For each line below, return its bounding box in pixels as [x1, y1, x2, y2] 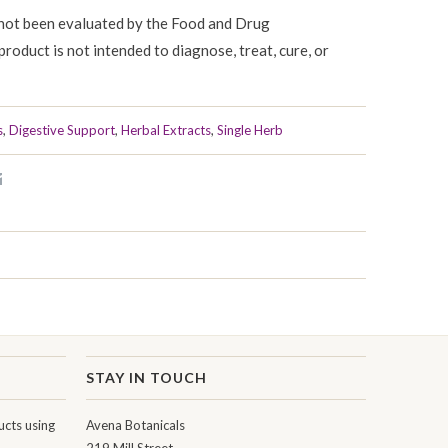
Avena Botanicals [86, 416, 185, 433]
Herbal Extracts [121, 122, 211, 138]
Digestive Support [9, 122, 115, 138]
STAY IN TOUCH [86, 368, 207, 386]
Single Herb [217, 122, 283, 138]
